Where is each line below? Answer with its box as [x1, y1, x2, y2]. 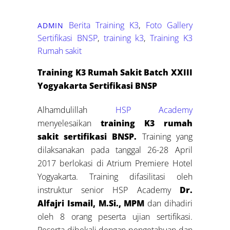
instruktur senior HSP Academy [37, 184, 180, 196]
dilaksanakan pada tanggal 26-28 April [37, 144, 193, 156]
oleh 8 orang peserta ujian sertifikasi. [37, 210, 193, 222]
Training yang [142, 130, 193, 142]
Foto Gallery [145, 19, 193, 31]
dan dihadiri [144, 197, 193, 209]
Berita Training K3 [69, 19, 139, 31]
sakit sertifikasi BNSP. [37, 130, 142, 142]
